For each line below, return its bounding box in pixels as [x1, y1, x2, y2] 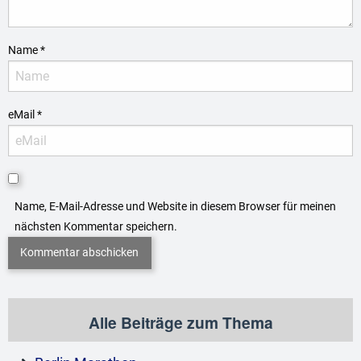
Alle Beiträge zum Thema [88, 311, 273, 334]
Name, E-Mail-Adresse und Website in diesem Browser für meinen [15, 199, 336, 213]
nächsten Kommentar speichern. [15, 219, 177, 233]
